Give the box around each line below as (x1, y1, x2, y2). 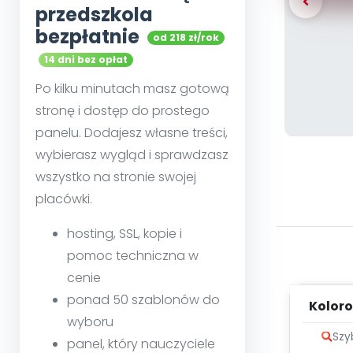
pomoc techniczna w (67, 247, 199, 266)
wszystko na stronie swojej (35, 168, 196, 187)
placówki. (35, 190, 92, 209)
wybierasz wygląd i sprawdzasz (35, 146, 229, 165)
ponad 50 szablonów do (67, 291, 220, 310)
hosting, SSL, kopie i (67, 225, 182, 243)
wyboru (67, 313, 113, 332)
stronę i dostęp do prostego (35, 102, 210, 121)
